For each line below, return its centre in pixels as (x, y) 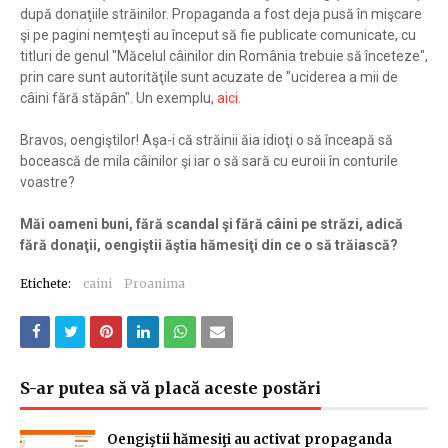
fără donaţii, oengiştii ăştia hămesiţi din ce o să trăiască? (209, 245)
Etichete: (45, 284)
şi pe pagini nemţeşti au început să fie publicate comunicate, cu (218, 35)
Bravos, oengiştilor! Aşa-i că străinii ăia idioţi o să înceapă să (206, 140)
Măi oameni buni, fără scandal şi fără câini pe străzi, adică (211, 224)
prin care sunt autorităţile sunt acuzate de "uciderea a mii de (209, 77)
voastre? (47, 182)
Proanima (154, 284)
